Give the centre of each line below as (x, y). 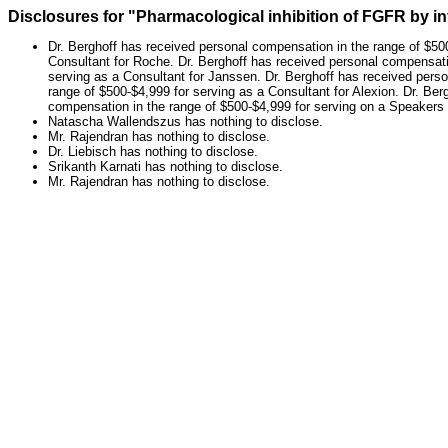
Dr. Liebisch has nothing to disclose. (153, 152)
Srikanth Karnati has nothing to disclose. (165, 167)
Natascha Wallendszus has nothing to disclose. (185, 122)
